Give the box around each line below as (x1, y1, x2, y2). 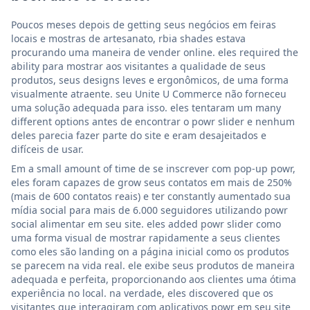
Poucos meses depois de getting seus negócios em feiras (11, 17, 276, 31)
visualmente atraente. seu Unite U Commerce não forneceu (11, 86, 286, 100)
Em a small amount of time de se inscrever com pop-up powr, (11, 161, 295, 175)
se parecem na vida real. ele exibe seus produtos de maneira (11, 258, 295, 272)
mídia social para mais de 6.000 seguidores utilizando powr (11, 203, 288, 217)
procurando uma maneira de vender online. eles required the (11, 45, 298, 59)
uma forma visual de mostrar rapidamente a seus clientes (11, 230, 280, 244)
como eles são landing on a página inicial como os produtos (11, 244, 289, 258)
